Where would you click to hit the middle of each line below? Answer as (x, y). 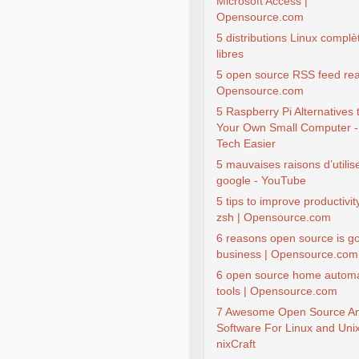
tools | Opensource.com (277, 291)
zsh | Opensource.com (274, 217)
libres (230, 54)
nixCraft (236, 344)
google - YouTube (261, 180)
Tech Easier (246, 143)
